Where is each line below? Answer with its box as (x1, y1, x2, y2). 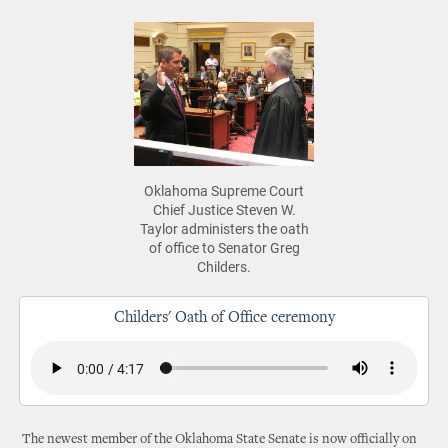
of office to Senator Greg (148, 238, 300, 257)
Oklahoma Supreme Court (144, 181, 304, 200)
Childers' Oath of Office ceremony (113, 310, 335, 326)
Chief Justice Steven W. (152, 200, 296, 219)
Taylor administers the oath (139, 219, 309, 238)
